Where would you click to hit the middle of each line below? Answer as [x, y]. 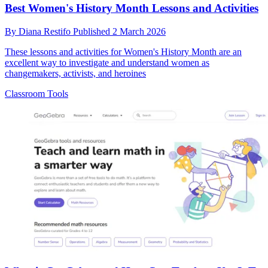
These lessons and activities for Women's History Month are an [123, 51]
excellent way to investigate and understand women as [107, 62]
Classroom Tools [36, 93]
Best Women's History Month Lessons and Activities [132, 8]
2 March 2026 [139, 31]
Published [93, 31]
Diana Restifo [46, 31]
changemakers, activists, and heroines [75, 73]
